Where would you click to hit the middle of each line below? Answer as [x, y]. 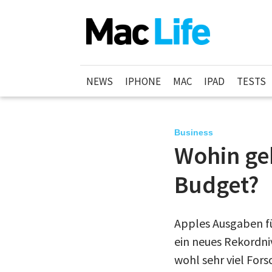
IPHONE [143, 81]
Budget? [216, 185]
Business [194, 132]
